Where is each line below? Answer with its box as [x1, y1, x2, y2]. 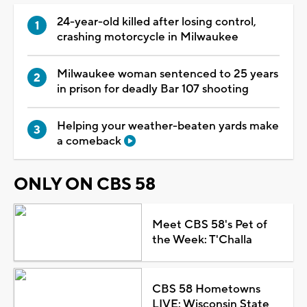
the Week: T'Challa [151, 232, 252, 247]
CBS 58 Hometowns [151, 281, 260, 297]
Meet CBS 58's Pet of [151, 217, 267, 232]
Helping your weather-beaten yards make [57, 118, 279, 134]
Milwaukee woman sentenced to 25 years [57, 66, 278, 82]
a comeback [57, 133, 124, 149]
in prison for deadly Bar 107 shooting [57, 81, 249, 97]
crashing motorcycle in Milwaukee [57, 29, 238, 45]
